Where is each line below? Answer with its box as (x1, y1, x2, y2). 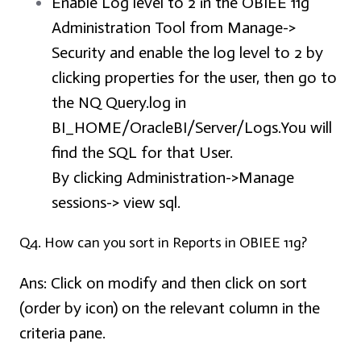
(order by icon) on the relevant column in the (19, 298, 320, 318)
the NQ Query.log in (52, 93, 186, 113)
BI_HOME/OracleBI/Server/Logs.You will (52, 118, 332, 138)
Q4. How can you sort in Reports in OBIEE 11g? (19, 234, 307, 252)
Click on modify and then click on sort (47, 273, 307, 293)
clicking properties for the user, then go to (52, 68, 337, 88)
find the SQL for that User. (52, 143, 233, 163)
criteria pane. (19, 323, 106, 343)
